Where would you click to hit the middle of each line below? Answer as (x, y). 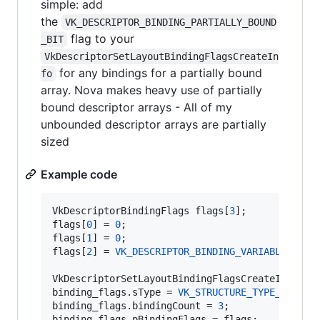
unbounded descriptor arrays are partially (154, 125)
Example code (79, 175)
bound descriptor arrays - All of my (136, 107)
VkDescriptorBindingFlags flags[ (141, 211)
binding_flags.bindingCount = (135, 306)
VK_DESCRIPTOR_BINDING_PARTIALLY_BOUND (171, 22)
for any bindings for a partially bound (161, 73)
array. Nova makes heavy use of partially (151, 90)
